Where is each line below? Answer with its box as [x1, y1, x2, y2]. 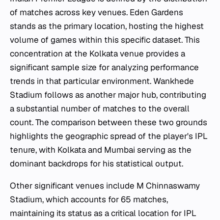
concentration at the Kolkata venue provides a [10, 48, 185, 59]
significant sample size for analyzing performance [10, 61, 199, 73]
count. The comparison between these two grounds [10, 116, 207, 128]
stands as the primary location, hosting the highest [10, 20, 204, 31]
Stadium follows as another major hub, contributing [10, 89, 206, 100]
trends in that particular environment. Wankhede [10, 75, 194, 86]
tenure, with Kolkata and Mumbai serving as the [10, 144, 192, 155]
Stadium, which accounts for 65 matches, [10, 193, 168, 205]
